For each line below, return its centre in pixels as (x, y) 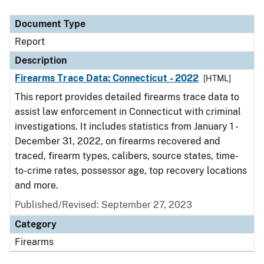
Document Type (50, 24)
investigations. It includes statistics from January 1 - (126, 126)
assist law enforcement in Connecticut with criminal (128, 112)
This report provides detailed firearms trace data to (127, 97)
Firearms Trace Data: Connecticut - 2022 (107, 78)
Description (41, 60)
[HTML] (217, 78)
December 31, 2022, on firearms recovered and (118, 141)
